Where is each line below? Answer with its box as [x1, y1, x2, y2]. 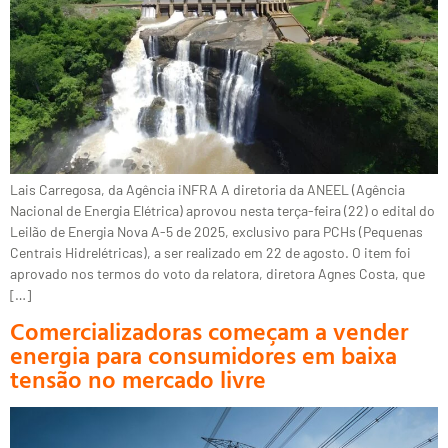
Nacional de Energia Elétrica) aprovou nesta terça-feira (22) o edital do [10, 201, 435, 219]
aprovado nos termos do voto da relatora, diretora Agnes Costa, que [10, 264, 425, 282]
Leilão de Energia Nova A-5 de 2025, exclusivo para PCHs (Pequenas [10, 222, 423, 240]
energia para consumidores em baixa [10, 337, 397, 374]
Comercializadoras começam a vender [10, 313, 408, 350]
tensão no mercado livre [10, 361, 266, 398]
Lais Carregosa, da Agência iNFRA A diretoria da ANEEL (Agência [10, 180, 405, 198]
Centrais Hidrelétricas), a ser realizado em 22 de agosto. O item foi [10, 243, 411, 261]
